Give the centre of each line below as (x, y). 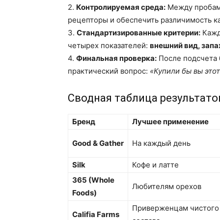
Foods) (84, 193)
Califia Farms (96, 214)
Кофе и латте (155, 165)
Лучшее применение (170, 122)
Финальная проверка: (116, 58)
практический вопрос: (109, 71)
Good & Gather (98, 143)
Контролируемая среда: (121, 7)
